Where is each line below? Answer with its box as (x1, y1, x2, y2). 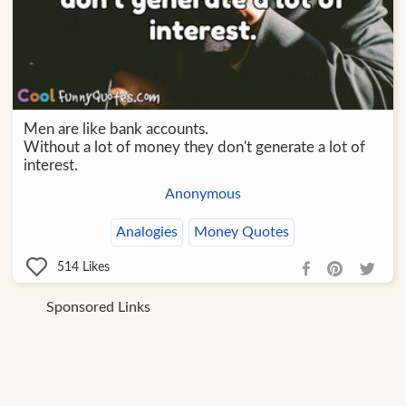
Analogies (116, 224, 179, 239)
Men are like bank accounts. (23, 121, 208, 137)
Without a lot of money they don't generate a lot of (23, 139, 365, 155)
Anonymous (164, 186, 241, 201)
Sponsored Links (46, 299, 151, 314)
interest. (23, 157, 78, 173)
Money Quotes (194, 224, 290, 239)
